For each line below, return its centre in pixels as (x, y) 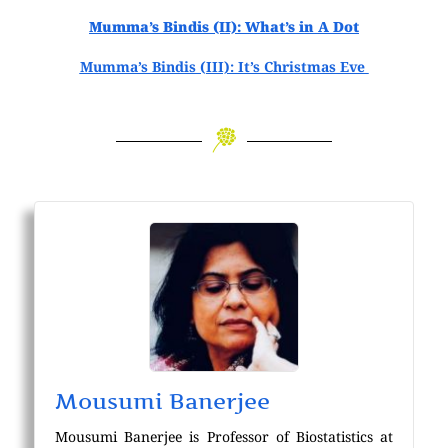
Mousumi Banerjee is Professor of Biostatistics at (224, 436)
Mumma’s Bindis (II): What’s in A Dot (224, 27)
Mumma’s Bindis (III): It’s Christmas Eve (224, 66)
